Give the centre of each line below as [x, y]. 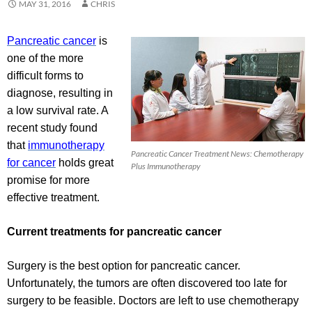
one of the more [45, 58]
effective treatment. [53, 198]
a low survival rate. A [57, 111]
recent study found [52, 128]
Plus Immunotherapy [166, 166]
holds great [85, 163]
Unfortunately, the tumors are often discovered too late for [147, 283]
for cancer [31, 163]
